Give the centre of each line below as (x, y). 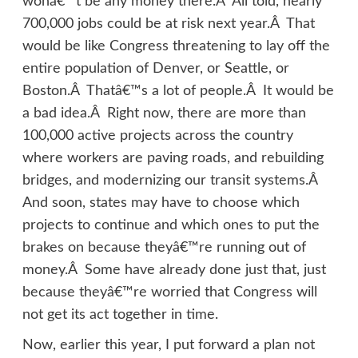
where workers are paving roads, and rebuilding (173, 159)
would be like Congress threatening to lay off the (176, 47)
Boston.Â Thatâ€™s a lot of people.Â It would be (178, 91)
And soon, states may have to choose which (161, 203)
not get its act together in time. (120, 315)
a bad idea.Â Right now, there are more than (164, 114)
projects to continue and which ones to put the (171, 226)
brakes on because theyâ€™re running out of (164, 248)
